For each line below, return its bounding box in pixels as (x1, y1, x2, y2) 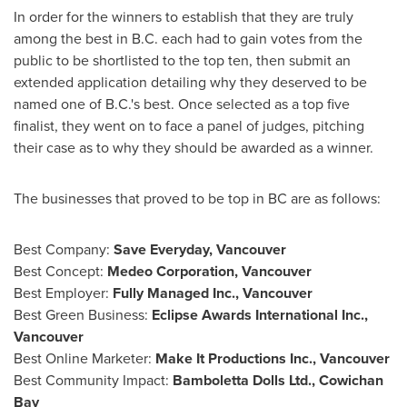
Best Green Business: (14, 304, 148, 325)
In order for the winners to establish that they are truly (14, 6, 353, 27)
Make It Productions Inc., (152, 348, 320, 369)
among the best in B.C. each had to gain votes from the (14, 28, 362, 49)
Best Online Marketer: (14, 348, 152, 369)
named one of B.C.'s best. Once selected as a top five (14, 94, 350, 114)
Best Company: (14, 239, 110, 260)
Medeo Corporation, (104, 261, 242, 282)
